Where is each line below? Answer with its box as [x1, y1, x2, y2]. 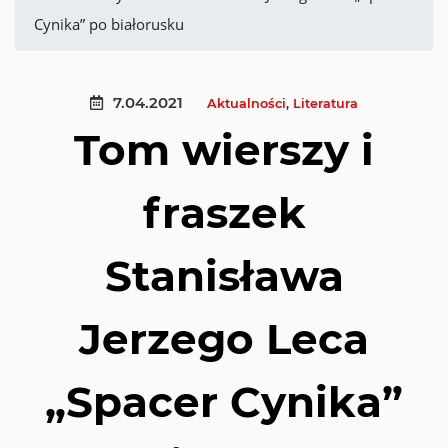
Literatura [293, 96, 358, 111]
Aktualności [207, 96, 286, 111]
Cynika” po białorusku [34, 14, 184, 34]
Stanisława [104, 250, 344, 302]
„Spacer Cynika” [45, 376, 403, 428]
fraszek [142, 187, 306, 239]
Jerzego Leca [79, 313, 369, 365]
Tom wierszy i [74, 124, 374, 176]
